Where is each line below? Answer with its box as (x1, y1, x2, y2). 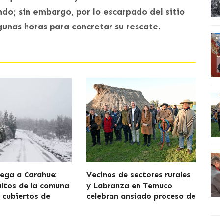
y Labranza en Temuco (86, 181, 172, 190)
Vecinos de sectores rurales (86, 170, 191, 179)
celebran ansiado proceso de (86, 192, 195, 201)
